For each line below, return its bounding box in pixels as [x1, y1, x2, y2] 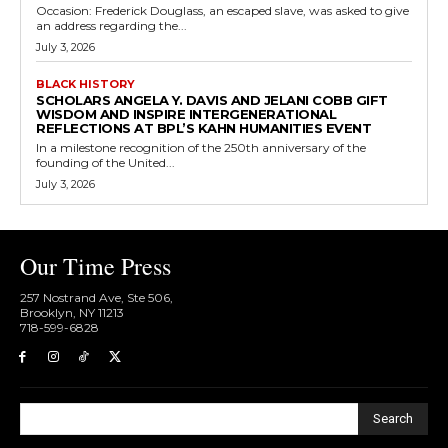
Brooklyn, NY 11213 [20, 305, 124, 321]
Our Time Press [20, 250, 171, 283]
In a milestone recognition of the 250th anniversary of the [36, 140, 366, 156]
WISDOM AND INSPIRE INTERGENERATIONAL [36, 106, 336, 123]
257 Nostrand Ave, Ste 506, [20, 290, 173, 306]
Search [373, 410, 413, 426]
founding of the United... [36, 155, 175, 171]
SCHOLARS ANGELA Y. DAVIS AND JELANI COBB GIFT [36, 92, 388, 109]
